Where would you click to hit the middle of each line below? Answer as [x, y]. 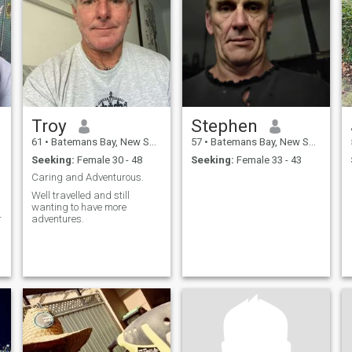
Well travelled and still [80, 195]
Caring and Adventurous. [87, 178]
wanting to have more [79, 207]
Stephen [224, 126]
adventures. [57, 218]
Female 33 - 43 [268, 159]
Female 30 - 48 [108, 159]
